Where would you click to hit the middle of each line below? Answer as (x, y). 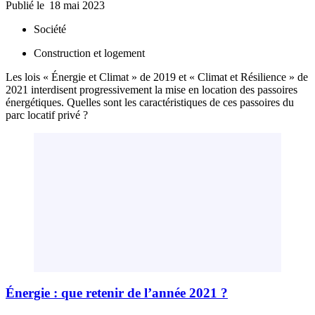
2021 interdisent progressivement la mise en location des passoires (152, 90)
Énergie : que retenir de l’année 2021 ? (117, 292)
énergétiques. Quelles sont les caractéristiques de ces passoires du (150, 103)
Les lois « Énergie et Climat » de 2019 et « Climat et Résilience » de (157, 77)
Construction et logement (89, 53)
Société (50, 30)
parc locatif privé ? (47, 115)
